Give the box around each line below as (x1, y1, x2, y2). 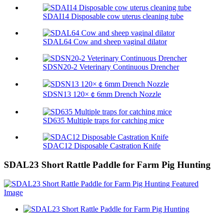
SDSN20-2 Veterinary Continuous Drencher (43, 63, 179, 72)
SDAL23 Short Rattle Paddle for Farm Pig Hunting (4, 160, 211, 170)
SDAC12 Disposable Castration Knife (43, 142, 161, 150)
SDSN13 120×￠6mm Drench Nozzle (43, 90, 161, 99)
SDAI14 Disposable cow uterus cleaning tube (43, 12, 183, 21)
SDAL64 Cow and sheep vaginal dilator (43, 37, 167, 46)
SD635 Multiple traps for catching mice (43, 116, 164, 125)
